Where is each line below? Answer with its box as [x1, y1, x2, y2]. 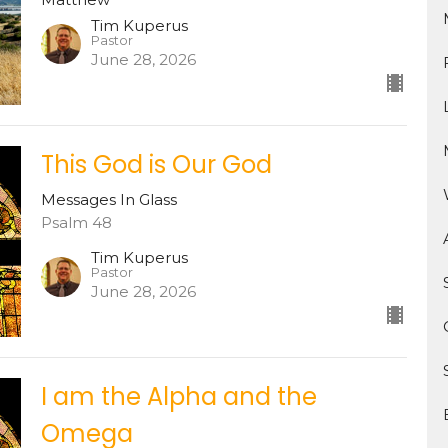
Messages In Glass [40, 189, 177, 209]
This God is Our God [40, 147, 272, 181]
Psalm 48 [40, 212, 112, 232]
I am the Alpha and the [40, 380, 317, 414]
